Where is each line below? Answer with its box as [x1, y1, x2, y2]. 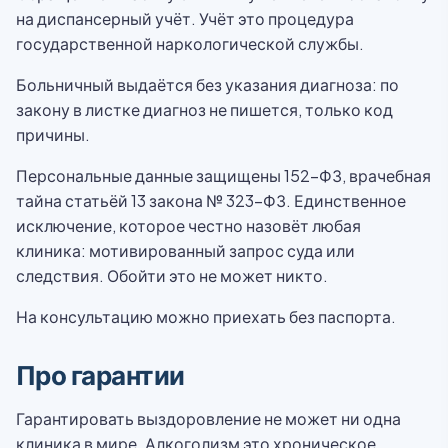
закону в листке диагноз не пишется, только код [16, 99, 393, 120]
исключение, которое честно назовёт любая [16, 215, 361, 236]
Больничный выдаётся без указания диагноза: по [16, 74, 399, 95]
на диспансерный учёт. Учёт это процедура [16, 8, 354, 29]
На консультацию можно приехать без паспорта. [16, 306, 396, 327]
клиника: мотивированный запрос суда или [16, 240, 355, 261]
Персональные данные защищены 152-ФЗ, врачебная [16, 165, 431, 186]
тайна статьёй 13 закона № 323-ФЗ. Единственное [16, 190, 406, 211]
